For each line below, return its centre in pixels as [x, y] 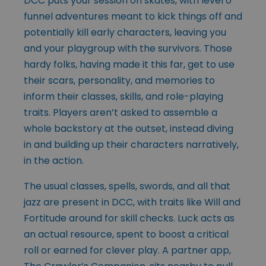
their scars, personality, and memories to [119, 80]
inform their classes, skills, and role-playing [123, 96]
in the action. [54, 160]
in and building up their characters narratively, [131, 144]
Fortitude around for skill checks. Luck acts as [129, 218]
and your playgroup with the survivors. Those [128, 48]
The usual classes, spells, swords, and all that [127, 186]
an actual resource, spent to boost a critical [126, 234]
